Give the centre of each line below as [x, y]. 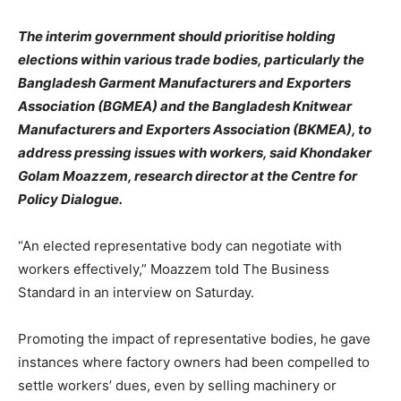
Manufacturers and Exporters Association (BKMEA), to [195, 129]
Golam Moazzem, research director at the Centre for [188, 175]
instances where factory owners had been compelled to [194, 362]
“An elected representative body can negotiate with [180, 245]
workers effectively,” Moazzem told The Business [174, 269]
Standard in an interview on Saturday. [136, 292]
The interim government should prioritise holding [177, 36]
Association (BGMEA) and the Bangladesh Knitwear [185, 106]
